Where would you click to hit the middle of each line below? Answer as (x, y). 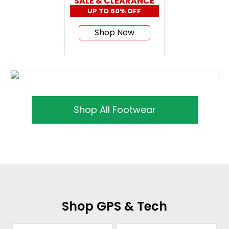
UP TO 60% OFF (114, 11)
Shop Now (114, 32)
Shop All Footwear (114, 110)
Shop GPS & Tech (114, 207)
